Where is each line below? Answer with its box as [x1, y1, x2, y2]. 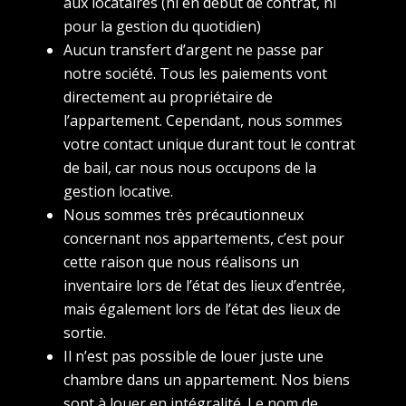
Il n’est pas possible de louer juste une [63, 346, 324, 367]
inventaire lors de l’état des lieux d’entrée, [63, 275, 345, 296]
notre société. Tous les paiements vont [63, 63, 327, 84]
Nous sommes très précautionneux [63, 205, 304, 226]
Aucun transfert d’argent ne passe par [63, 40, 324, 61]
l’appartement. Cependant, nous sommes [63, 111, 343, 131]
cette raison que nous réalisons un [63, 252, 299, 273]
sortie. [63, 323, 106, 343]
